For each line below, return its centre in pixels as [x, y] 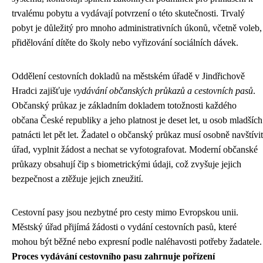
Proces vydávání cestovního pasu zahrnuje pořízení [113, 257]
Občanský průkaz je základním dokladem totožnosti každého [124, 106]
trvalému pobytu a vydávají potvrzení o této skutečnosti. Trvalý [128, 14]
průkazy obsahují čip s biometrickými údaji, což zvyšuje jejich [127, 164]
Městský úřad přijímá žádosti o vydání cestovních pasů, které [124, 227]
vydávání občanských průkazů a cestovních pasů [163, 91]
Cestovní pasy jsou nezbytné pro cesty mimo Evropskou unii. [125, 213]
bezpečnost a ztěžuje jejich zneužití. [77, 179]
